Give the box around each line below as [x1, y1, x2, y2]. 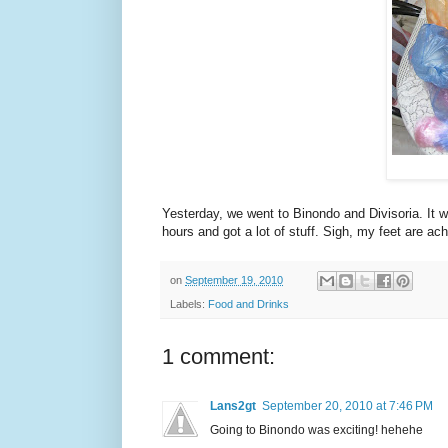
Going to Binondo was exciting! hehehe [210, 423, 423, 438]
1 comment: [162, 344, 275, 370]
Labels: [170, 298, 208, 311]
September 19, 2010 [185, 273, 283, 286]
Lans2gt [210, 399, 256, 414]
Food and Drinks [208, 298, 289, 311]
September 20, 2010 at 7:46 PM [262, 399, 433, 414]
